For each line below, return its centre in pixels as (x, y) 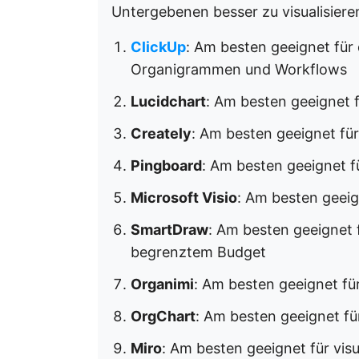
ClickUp (158, 47)
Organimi (162, 284)
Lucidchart (168, 101)
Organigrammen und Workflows (239, 69)
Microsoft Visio (184, 198)
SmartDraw (169, 230)
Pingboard (166, 165)
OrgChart (163, 316)
